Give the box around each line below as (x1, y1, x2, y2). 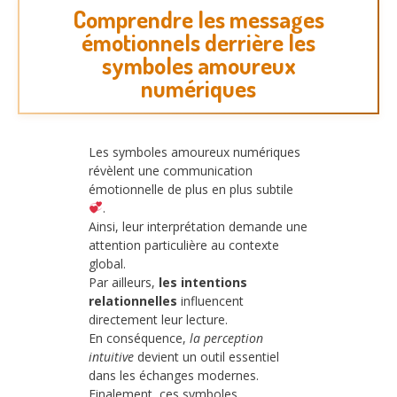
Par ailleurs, (89, 273, 159, 291)
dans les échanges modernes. (89, 366, 259, 384)
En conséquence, (89, 329, 190, 346)
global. (89, 254, 126, 272)
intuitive (89, 347, 134, 365)
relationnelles (89, 292, 177, 309)
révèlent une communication (89, 161, 253, 179)
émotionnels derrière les (82, 27, 315, 57)
